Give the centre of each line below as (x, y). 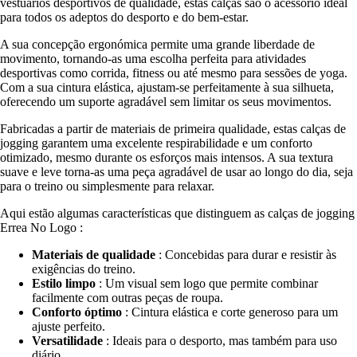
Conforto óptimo (77, 312)
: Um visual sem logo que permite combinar (207, 283)
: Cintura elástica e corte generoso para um (230, 312)
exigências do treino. (84, 269)
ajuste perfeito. (69, 326)
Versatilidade (67, 340)
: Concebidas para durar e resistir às (246, 254)
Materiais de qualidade (94, 254)
